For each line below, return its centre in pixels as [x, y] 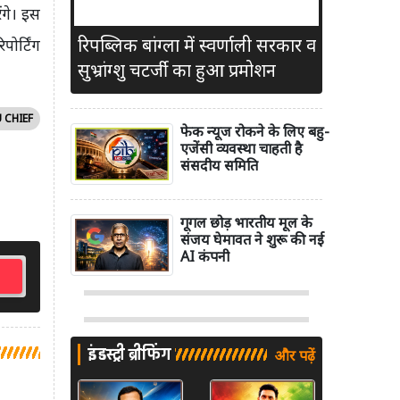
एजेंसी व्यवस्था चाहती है [242, 149]
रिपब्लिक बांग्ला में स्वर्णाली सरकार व [197, 46]
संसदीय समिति [219, 166]
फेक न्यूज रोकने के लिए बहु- [255, 132]
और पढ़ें [295, 356]
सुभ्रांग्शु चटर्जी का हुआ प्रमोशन [177, 71]
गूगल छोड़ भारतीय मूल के [246, 223]
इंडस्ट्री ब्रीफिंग [129, 355]
